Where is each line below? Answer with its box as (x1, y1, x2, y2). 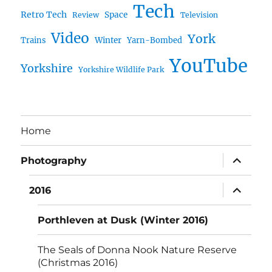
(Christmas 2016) (38, 256, 118, 268)
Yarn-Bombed (127, 35, 183, 46)
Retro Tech (21, 9, 67, 21)
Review (72, 10, 100, 20)
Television (180, 10, 219, 20)
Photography (21, 154, 87, 166)
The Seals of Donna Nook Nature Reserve (38, 243, 237, 256)
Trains (21, 35, 46, 46)
